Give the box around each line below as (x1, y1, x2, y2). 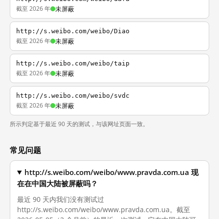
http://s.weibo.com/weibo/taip (16, 60, 130, 67)
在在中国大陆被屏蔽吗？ (17, 179, 98, 188)
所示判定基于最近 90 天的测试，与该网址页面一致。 (10, 120, 149, 128)
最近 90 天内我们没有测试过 (17, 195, 104, 204)
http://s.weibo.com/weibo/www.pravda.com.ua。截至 (17, 205, 190, 214)
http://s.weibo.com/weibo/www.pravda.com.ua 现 (24, 168, 199, 177)
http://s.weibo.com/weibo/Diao (16, 27, 130, 35)
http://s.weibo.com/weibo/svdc (16, 92, 130, 99)
